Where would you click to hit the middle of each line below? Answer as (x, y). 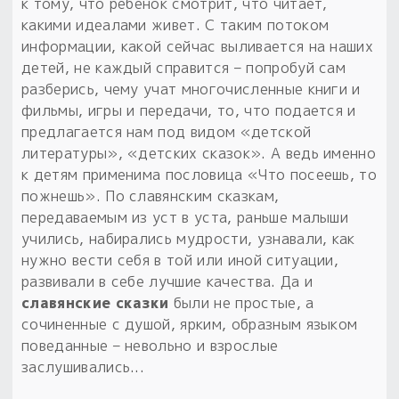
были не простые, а (241, 303)
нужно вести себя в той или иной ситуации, (180, 261)
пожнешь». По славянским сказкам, (151, 196)
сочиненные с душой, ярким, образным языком (190, 325)
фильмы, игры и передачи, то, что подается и (189, 111)
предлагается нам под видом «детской (167, 132)
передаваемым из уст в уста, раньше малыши (185, 218)
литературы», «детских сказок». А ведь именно (199, 154)
